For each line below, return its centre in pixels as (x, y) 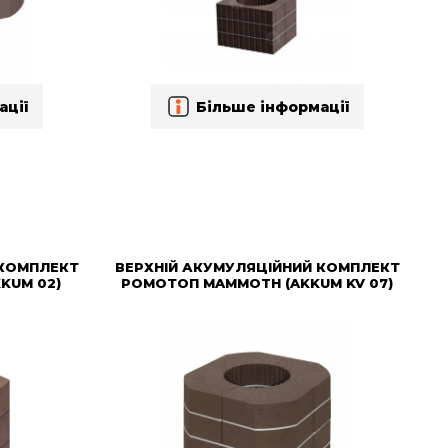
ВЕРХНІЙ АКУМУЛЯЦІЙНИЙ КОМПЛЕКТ (257, 266)
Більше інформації (272, 106)
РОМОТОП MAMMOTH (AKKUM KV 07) (257, 282)
